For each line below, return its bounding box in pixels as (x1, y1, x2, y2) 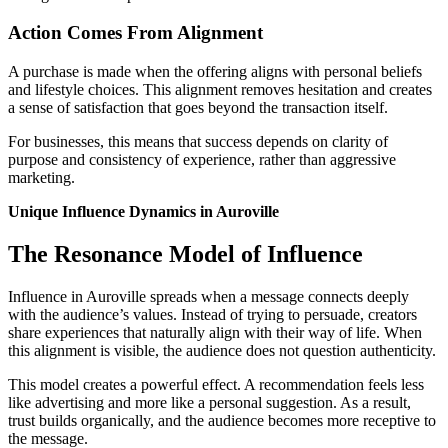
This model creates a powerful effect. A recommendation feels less (8, 376, 424, 393)
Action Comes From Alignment (8, 22, 263, 44)
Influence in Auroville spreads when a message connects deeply (8, 288, 409, 305)
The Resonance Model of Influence (8, 241, 363, 268)
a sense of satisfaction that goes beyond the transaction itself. (8, 99, 388, 117)
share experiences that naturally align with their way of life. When (8, 324, 422, 341)
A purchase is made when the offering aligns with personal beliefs (8, 63, 422, 81)
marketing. (8, 169, 75, 187)
